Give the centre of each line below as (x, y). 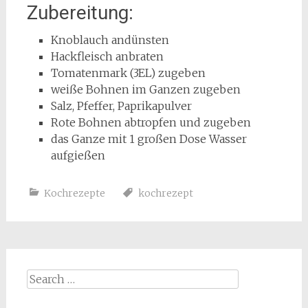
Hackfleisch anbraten (107, 56)
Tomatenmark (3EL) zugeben (128, 73)
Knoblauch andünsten (110, 40)
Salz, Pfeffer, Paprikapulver (121, 106)
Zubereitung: (80, 13)
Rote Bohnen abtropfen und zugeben (151, 122)
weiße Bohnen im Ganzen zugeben (145, 89)
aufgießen (78, 155)
